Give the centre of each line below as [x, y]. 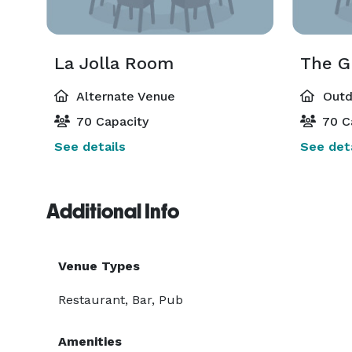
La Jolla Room [114, 63]
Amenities [90, 341]
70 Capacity [111, 121]
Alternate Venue [124, 96]
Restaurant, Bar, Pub [121, 300]
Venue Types [99, 266]
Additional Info [113, 211]
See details [90, 147]
